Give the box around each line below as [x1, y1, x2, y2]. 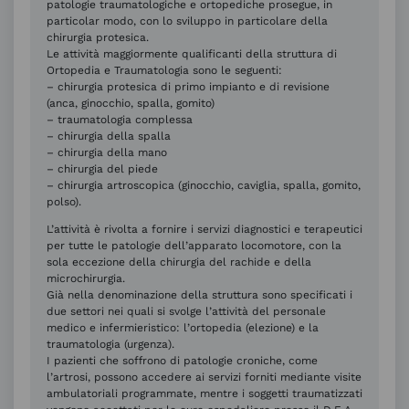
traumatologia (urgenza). [47, 338, 174, 351]
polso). [47, 195, 81, 209]
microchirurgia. [47, 272, 125, 286]
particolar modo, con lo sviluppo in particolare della [47, 15, 328, 28]
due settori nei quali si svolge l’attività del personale [47, 305, 326, 319]
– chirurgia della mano [47, 146, 167, 160]
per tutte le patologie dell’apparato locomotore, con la [47, 239, 341, 253]
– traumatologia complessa [47, 113, 193, 127]
